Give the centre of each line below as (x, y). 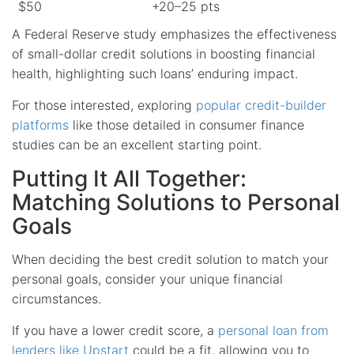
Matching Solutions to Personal (176, 202)
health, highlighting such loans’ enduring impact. (155, 73)
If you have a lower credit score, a (115, 330)
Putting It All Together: (129, 178)
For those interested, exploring (104, 105)
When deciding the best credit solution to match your (170, 259)
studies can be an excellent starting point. (137, 144)
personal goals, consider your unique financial (147, 279)
